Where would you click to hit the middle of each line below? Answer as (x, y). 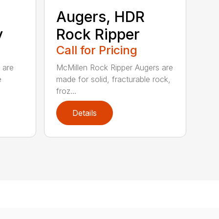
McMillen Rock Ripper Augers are (115, 67)
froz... (66, 91)
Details (85, 113)
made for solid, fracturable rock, (114, 79)
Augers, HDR (101, 16)
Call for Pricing (97, 50)
